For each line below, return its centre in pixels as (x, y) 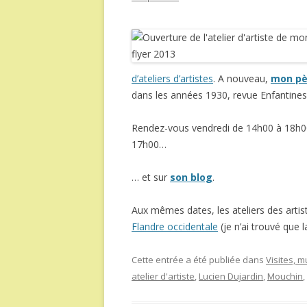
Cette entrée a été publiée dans (199, 260)
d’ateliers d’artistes (172, 78)
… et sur (151, 177)
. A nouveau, (242, 78)
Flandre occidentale (175, 226)
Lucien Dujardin (231, 276)
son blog (191, 177)
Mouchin (285, 276)
